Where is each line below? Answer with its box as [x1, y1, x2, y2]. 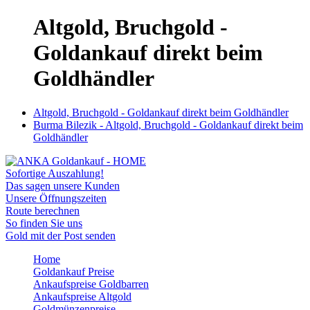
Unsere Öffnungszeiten [6, 192, 107, 204]
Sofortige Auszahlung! [6, 167, 104, 179]
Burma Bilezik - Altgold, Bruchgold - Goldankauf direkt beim [33, 118, 303, 131]
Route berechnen [6, 204, 80, 217]
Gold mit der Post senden [6, 229, 116, 241]
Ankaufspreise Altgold [33, 290, 131, 302]
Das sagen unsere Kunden [6, 179, 120, 192]
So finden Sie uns [6, 217, 82, 229]
